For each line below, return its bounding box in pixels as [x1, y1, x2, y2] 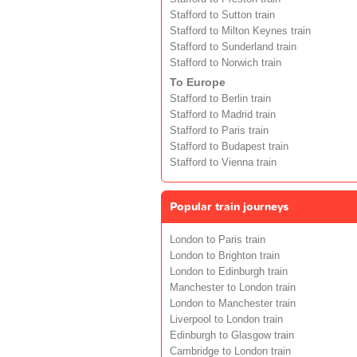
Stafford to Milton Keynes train [170, 25, 311, 37]
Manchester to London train [170, 281, 296, 293]
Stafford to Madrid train [170, 108, 276, 120]
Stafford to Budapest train [170, 140, 288, 152]
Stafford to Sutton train [170, 9, 275, 21]
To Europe [170, 75, 226, 88]
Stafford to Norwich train [170, 57, 281, 69]
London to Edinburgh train [170, 265, 288, 277]
